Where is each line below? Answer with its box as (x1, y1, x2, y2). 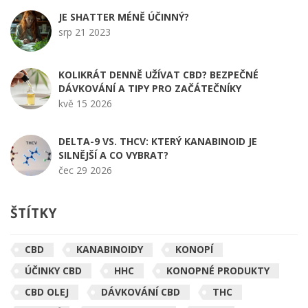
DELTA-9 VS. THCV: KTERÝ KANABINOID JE (58, 135, 257, 148)
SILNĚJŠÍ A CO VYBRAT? (58, 148, 168, 162)
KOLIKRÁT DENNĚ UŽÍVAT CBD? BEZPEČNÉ (58, 68, 258, 82)
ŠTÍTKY (10, 203, 56, 222)
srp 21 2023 (58, 25, 111, 39)
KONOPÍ (175, 243, 213, 256)
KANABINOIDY (76, 243, 143, 256)
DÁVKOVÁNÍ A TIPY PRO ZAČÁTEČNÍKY (58, 82, 241, 96)
